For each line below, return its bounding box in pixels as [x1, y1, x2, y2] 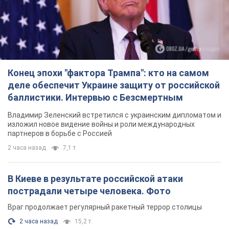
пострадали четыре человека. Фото [8, 186, 171, 197]
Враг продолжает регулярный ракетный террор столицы [8, 203, 202, 212]
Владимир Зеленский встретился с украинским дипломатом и [8, 111, 221, 120]
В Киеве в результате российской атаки [8, 173, 183, 185]
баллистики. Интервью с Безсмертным [8, 92, 183, 103]
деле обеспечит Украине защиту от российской [8, 80, 220, 91]
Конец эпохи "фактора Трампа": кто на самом [8, 67, 209, 79]
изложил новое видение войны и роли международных [8, 120, 195, 129]
